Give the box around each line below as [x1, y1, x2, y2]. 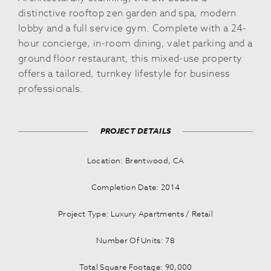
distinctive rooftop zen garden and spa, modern [18, 5, 237, 21]
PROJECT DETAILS [100, 125, 171, 137]
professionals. [18, 81, 83, 96]
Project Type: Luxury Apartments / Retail [58, 207, 213, 219]
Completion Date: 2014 [91, 181, 180, 192]
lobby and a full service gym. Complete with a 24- [18, 21, 247, 36]
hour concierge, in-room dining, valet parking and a [18, 36, 253, 51]
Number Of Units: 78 [96, 234, 175, 246]
